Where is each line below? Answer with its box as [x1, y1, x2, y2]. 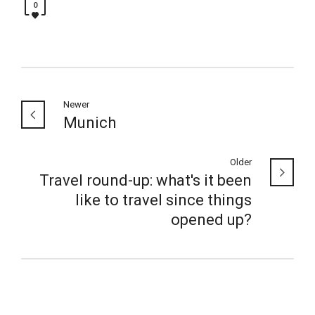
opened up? [171, 210, 252, 229]
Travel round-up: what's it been [39, 171, 252, 189]
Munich [63, 113, 116, 131]
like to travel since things [75, 191, 252, 209]
